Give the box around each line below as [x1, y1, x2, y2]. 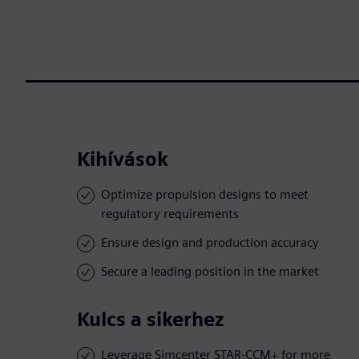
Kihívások [77, 147, 168, 171]
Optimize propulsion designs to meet [101, 187, 309, 203]
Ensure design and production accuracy [101, 235, 319, 251]
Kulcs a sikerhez [77, 308, 224, 332]
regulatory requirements [101, 206, 239, 222]
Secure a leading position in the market [101, 264, 319, 280]
